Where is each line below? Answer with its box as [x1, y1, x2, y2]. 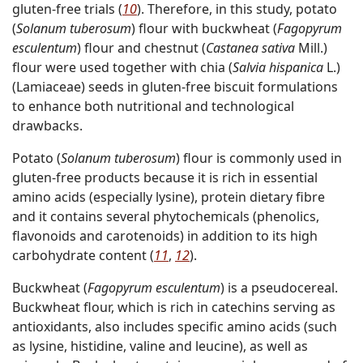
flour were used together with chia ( [12, 58, 233, 77]
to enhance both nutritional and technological [12, 97, 294, 116]
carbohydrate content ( [12, 246, 154, 265]
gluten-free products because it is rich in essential [12, 169, 318, 187]
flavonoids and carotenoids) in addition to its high [12, 227, 318, 246]
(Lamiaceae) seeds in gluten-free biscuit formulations [12, 78, 338, 96]
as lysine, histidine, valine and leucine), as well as [12, 337, 308, 356]
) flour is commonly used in [176, 149, 342, 168]
